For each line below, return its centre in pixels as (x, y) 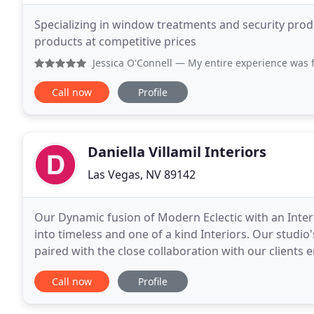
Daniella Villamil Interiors (177, 152)
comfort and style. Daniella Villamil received (150, 268)
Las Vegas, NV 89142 (142, 175)
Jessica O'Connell (132, 63)
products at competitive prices (115, 41)
